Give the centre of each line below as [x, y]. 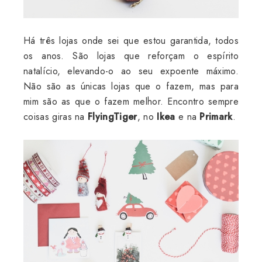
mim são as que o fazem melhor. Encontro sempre [131, 102]
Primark [216, 117]
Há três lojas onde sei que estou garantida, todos [131, 41]
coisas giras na [56, 117]
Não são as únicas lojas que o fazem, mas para [131, 87]
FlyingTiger [113, 117]
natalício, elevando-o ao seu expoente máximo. [131, 71]
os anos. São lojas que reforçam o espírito [131, 56]
